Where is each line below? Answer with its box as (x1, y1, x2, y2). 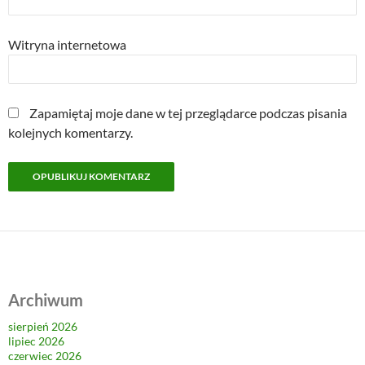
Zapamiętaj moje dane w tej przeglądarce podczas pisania (29, 105, 347, 121)
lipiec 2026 (8, 334, 64, 349)
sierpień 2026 (8, 319, 77, 334)
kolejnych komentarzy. (8, 125, 133, 141)
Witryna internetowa (8, 37, 126, 53)
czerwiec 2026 (8, 349, 81, 363)
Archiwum (8, 290, 83, 310)
